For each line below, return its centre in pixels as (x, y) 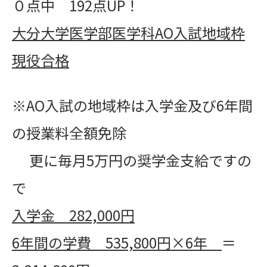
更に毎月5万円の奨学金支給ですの (132, 160)
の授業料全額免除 (69, 133)
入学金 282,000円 (73, 215)
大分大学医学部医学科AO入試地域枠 (128, 32)
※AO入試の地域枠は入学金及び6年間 (132, 105)
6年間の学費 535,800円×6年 (117, 242)
